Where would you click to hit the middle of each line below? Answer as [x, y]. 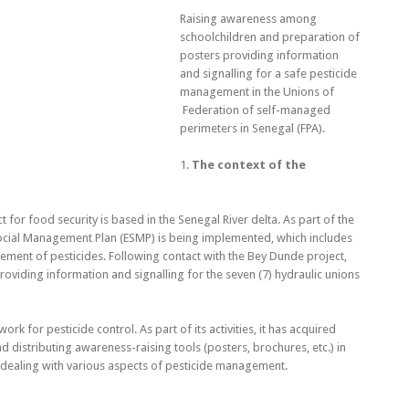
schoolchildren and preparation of [270, 37]
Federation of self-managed [255, 110]
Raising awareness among [248, 18]
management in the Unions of [257, 91]
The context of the [249, 164]
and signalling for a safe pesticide [268, 73]
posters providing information [259, 55]
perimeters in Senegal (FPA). [252, 128]
